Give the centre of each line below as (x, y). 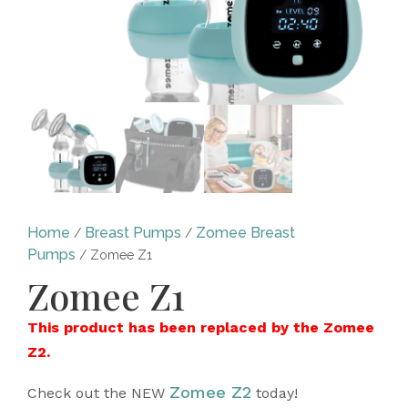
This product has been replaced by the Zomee (201, 328)
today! (275, 393)
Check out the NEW (98, 393)
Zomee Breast (245, 233)
